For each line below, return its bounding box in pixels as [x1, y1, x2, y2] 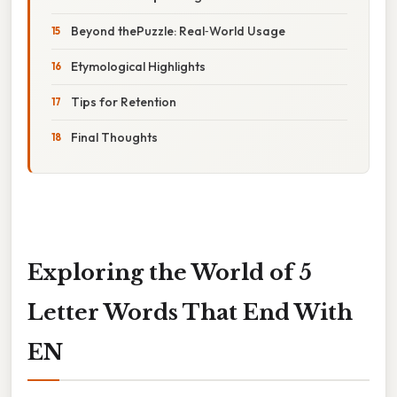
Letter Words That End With [27, 299, 353, 325]
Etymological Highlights [71, 58, 206, 74]
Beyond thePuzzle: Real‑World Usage [71, 22, 285, 39]
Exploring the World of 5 [27, 259, 312, 285]
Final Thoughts [71, 128, 158, 145]
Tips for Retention [71, 93, 176, 110]
